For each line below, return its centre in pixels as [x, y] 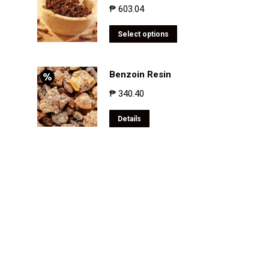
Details [129, 119]
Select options [143, 35]
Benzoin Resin [140, 75]
